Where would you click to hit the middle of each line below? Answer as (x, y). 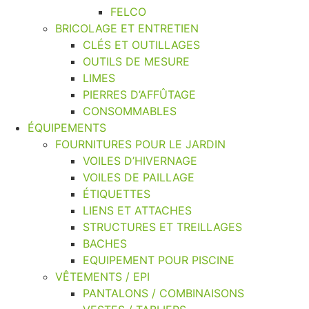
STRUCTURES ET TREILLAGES (162, 227)
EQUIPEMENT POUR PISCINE (159, 260)
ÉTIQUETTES (117, 193)
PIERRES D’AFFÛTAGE (139, 94)
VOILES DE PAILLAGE (139, 177)
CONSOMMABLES (130, 111)
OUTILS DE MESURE (136, 61)
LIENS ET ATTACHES (137, 210)
